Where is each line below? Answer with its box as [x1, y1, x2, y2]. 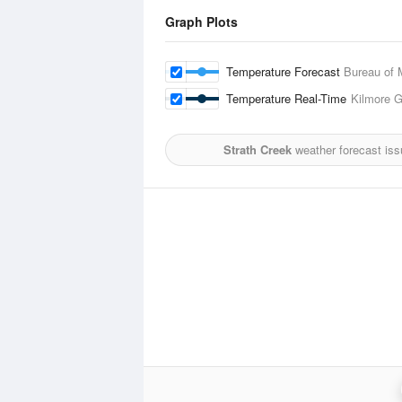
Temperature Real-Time [226, 90, 351, 107]
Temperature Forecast [226, 63, 344, 80]
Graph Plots [165, 13, 238, 31]
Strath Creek [223, 141, 292, 158]
